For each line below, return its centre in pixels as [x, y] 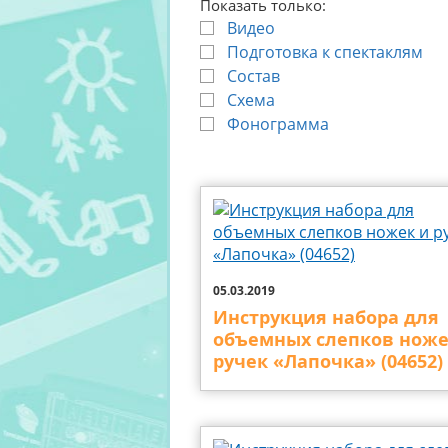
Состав [253, 76]
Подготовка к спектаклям [325, 52]
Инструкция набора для [326, 317]
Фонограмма [278, 124]
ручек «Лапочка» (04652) [328, 361]
